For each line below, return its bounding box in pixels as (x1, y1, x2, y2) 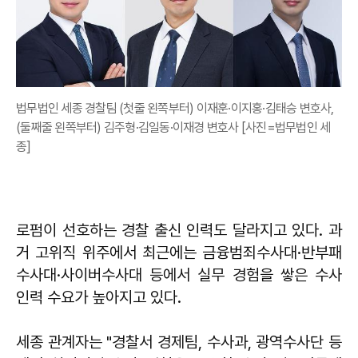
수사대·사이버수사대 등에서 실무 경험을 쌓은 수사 (16, 265, 342, 284)
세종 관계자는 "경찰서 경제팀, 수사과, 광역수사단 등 (16, 332, 342, 352)
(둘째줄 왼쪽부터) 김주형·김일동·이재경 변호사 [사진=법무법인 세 (16, 119, 331, 135)
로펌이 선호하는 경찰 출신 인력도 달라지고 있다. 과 (16, 220, 342, 240)
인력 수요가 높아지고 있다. (16, 287, 181, 307)
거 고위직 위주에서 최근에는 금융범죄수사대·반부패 (16, 242, 342, 262)
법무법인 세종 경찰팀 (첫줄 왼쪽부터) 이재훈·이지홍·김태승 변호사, (16, 100, 334, 116)
